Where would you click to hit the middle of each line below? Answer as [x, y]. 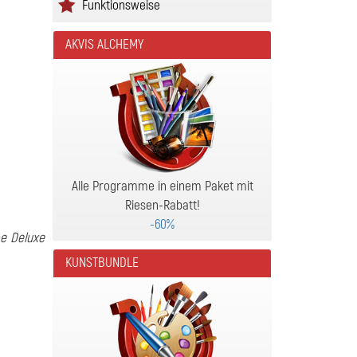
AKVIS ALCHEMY [104, 44]
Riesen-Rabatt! [162, 205]
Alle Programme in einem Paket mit [162, 186]
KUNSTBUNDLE [102, 263]
